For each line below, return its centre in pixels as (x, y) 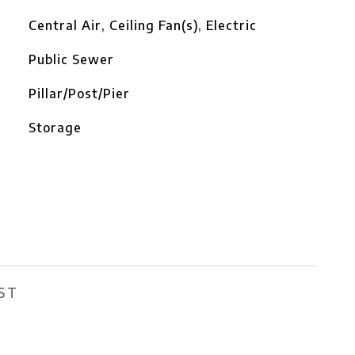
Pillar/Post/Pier (79, 94)
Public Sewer (71, 59)
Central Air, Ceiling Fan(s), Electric (142, 25)
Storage (55, 128)
